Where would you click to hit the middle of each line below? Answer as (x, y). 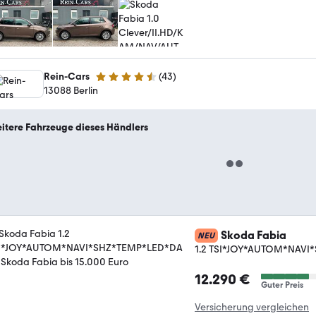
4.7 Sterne (117, 83)
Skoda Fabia (254, 235)
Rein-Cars (67, 77)
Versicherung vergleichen (252, 307)
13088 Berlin (71, 91)
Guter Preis (282, 285)
